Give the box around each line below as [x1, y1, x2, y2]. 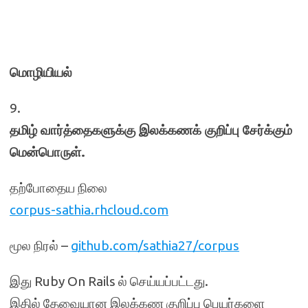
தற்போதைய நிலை [10, 180, 107, 195]
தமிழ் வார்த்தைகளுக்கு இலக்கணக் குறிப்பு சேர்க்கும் [10, 122, 292, 137]
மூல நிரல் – [10, 238, 71, 253]
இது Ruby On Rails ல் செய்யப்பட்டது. [10, 274, 208, 289]
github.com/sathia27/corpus [71, 238, 239, 253]
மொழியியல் [10, 65, 72, 80]
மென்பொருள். [10, 144, 85, 159]
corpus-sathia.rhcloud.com [10, 202, 168, 217]
